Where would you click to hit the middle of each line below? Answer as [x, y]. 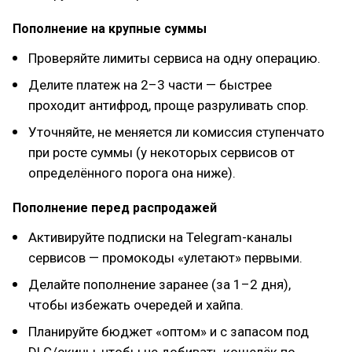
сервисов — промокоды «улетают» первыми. [165, 258]
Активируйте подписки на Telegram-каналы [160, 237]
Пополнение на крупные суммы [110, 29]
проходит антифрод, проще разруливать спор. [169, 105]
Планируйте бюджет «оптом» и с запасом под [169, 332]
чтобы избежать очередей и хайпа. [136, 305]
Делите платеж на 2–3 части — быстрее [150, 85]
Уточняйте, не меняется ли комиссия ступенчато [176, 132]
